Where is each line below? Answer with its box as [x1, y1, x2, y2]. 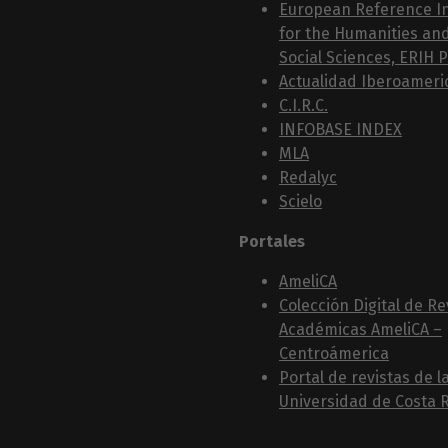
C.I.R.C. [279, 95, 328, 115]
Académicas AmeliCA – [279, 319, 442, 339]
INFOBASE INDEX [279, 119, 402, 139]
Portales [239, 231, 305, 251]
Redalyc [279, 167, 337, 187]
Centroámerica [279, 343, 389, 363]
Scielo [279, 191, 322, 211]
